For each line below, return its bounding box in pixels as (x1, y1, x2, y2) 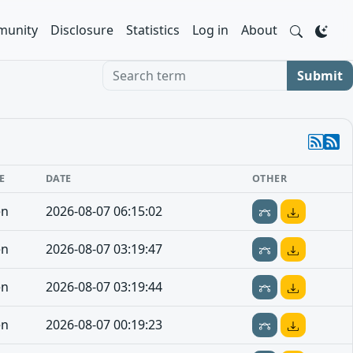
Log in (192, 21, 229, 39)
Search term (102, 61, 175, 78)
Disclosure (50, 21, 113, 39)
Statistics (126, 21, 180, 39)
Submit (297, 67, 343, 84)
